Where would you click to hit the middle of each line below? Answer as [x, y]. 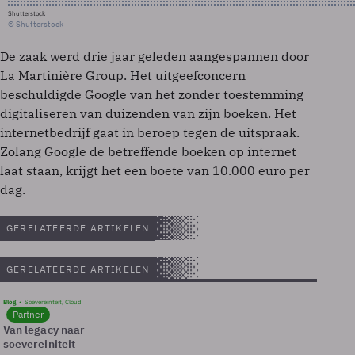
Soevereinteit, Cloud [53, 302]
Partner [28, 314]
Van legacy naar [44, 330]
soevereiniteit [39, 344]
